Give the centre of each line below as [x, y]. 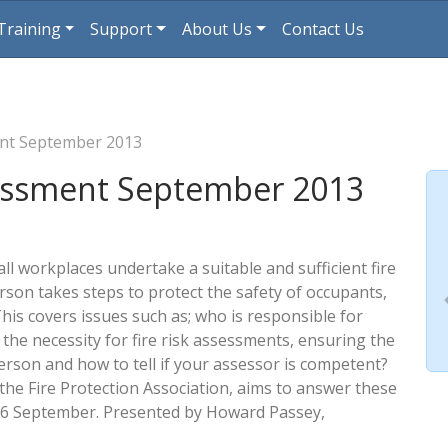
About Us [217, 29]
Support [121, 29]
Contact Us [322, 29]
